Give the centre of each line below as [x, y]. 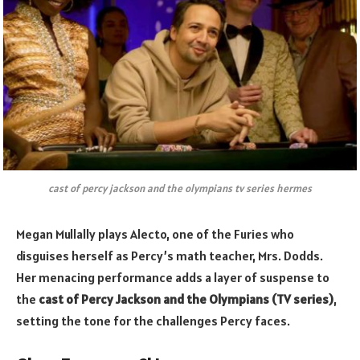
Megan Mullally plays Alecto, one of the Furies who [155, 233]
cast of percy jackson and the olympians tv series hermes [180, 188]
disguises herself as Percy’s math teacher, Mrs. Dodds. [170, 255]
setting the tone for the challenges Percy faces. [153, 320]
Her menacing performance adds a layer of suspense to [173, 277]
